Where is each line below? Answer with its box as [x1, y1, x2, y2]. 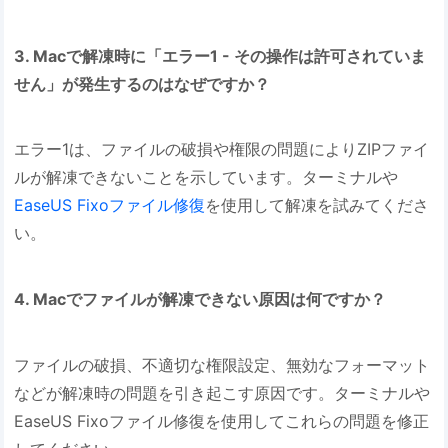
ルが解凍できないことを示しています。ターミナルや [14, 167, 399, 188]
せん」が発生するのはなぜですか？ [14, 73, 271, 94]
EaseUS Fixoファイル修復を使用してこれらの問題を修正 [14, 410, 430, 431]
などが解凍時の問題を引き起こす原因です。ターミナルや [14, 382, 431, 403]
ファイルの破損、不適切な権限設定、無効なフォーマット [14, 354, 431, 375]
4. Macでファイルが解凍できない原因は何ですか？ [14, 289, 387, 310]
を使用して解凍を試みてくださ [205, 195, 430, 216]
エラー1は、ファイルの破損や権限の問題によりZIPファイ [14, 139, 430, 160]
